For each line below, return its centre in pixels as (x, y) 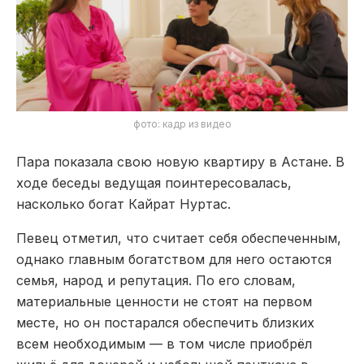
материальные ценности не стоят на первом (164, 301)
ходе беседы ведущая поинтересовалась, (154, 182)
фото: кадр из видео (182, 123)
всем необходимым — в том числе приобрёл (164, 343)
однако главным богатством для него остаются (174, 259)
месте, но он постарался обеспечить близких (165, 322)
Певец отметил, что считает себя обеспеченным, (179, 238)
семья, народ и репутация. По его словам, (156, 280)
